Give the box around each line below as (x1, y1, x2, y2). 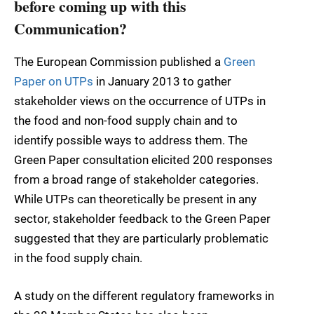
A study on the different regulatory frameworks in (14, 288, 274, 303)
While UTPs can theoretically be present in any (14, 191, 257, 206)
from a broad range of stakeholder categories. (14, 172, 259, 186)
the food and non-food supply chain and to (14, 113, 238, 128)
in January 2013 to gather (96, 74, 231, 88)
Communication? (14, 18, 127, 40)
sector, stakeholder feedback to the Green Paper (14, 211, 271, 226)
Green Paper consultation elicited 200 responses (14, 152, 273, 167)
